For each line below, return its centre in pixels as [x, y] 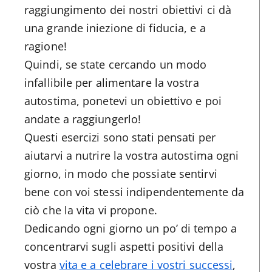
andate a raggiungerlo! [83, 119]
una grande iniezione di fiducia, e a [115, 28]
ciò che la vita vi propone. [91, 210]
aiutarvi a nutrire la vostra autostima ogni [132, 155]
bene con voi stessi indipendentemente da [134, 192]
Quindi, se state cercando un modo [116, 64]
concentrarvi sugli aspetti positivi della [124, 246]
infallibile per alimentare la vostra [112, 82]
